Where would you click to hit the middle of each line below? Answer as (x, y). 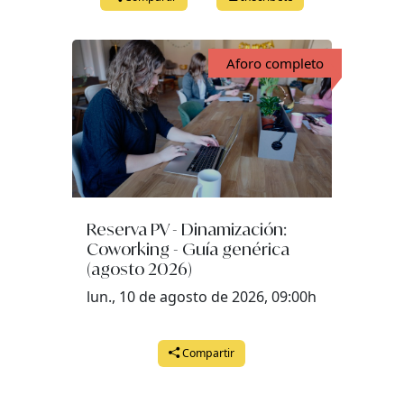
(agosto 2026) (140, 268)
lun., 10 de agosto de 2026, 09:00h (202, 296)
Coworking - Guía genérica (188, 248)
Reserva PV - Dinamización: (187, 229)
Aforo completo (275, 63)
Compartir (207, 353)
